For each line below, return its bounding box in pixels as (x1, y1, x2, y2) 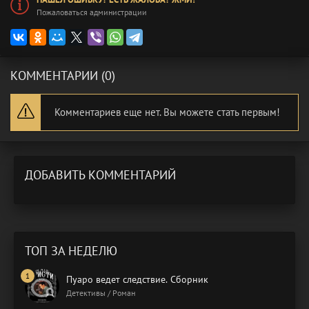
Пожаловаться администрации (37, 6, 147, 17)
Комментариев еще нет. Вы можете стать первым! (54, 105, 280, 119)
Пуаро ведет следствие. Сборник (66, 272, 208, 286)
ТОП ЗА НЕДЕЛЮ (25, 242, 117, 259)
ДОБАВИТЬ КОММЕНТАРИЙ (25, 166, 176, 183)
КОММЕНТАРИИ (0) (10, 67, 115, 83)
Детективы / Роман (66, 287, 135, 298)
